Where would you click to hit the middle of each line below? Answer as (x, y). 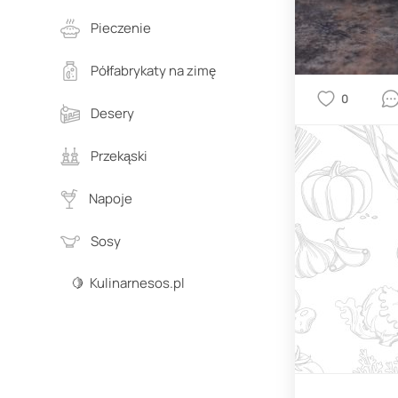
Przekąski (119, 156)
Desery (112, 113)
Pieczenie (121, 28)
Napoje (111, 199)
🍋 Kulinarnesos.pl (128, 283)
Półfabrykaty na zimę (153, 71)
